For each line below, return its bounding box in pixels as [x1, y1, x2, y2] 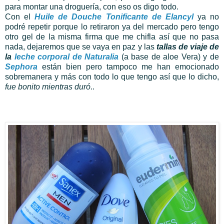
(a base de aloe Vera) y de [118, 52, 219, 61]
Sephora [5, 62, 42, 71]
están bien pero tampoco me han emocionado [42, 62, 219, 71]
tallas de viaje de [156, 42, 219, 51]
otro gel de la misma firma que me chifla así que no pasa [5, 32, 219, 41]
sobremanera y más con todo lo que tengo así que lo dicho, [5, 72, 219, 81]
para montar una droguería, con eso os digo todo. [5, 2, 178, 11]
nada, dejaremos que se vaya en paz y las [5, 42, 156, 51]
